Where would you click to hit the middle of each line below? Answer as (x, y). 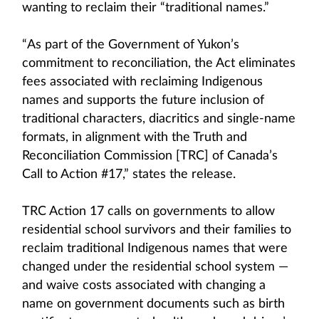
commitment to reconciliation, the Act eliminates (159, 63)
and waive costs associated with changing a (144, 286)
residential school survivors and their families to (157, 230)
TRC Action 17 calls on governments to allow (148, 211)
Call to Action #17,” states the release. (129, 174)
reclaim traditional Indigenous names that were (155, 249)
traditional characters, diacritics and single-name (159, 119)
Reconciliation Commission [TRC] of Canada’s (150, 156)
